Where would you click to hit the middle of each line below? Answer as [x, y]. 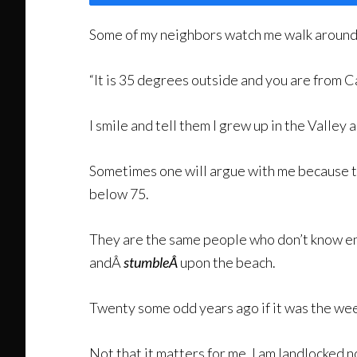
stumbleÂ [152, 262]
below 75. [119, 194]
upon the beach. [228, 262]
